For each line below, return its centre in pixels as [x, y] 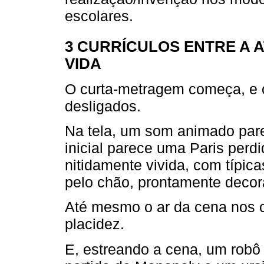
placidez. [95, 224]
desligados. [103, 106]
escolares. [99, 16]
